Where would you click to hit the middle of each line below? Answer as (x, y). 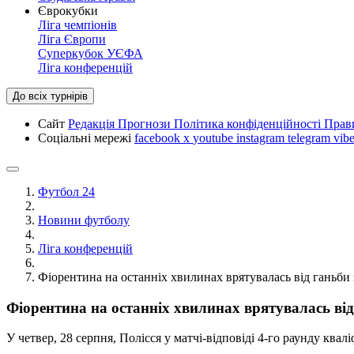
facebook (159, 138)
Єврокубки (68, 11)
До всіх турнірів (50, 96)
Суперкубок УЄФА (90, 53)
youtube (215, 138)
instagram (262, 138)
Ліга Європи (72, 39)
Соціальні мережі (86, 138)
